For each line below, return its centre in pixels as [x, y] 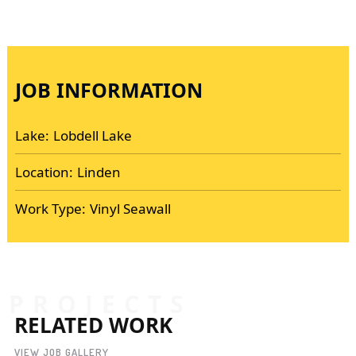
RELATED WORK [93, 325]
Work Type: [50, 208]
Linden [99, 172]
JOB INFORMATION [108, 89]
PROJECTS [100, 304]
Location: [44, 172]
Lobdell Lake [92, 135]
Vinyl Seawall [130, 208]
